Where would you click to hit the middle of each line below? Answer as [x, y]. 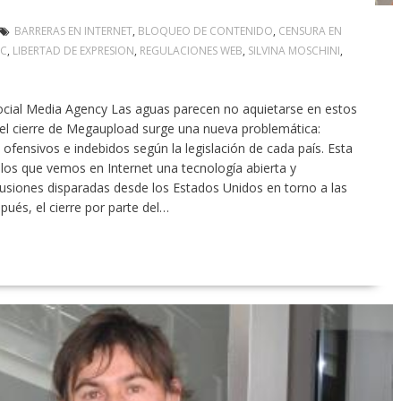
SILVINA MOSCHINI [294, 51]
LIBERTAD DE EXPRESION [73, 51]
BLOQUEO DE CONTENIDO [205, 31]
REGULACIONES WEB [191, 51]
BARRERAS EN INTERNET [73, 31]
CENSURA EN [310, 31]
